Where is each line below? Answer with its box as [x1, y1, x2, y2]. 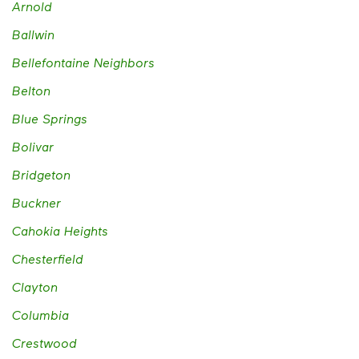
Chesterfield [12, 251, 83, 267]
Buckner [12, 195, 61, 211]
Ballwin [12, 26, 54, 42]
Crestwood [12, 335, 77, 351]
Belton [12, 83, 50, 99]
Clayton [12, 279, 58, 295]
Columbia [12, 307, 69, 323]
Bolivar [12, 139, 54, 155]
